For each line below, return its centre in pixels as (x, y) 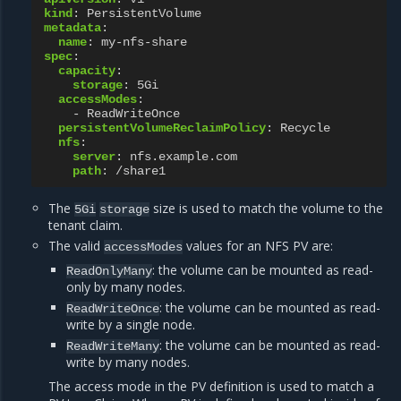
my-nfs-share (145, 42)
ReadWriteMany (112, 346)
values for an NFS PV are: (258, 245)
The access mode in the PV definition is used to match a (212, 386)
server (94, 156)
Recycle (306, 128)
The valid (77, 245)
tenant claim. (86, 225)
